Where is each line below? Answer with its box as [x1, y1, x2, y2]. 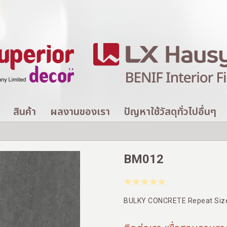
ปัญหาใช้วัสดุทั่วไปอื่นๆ [124, 105, 216, 118]
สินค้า [13, 105, 36, 118]
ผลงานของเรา [50, 105, 110, 118]
